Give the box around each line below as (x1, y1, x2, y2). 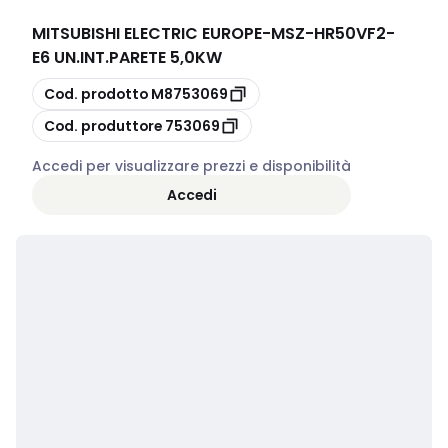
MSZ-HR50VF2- (271, 22, 395, 45)
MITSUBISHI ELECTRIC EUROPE (32, 22, 262, 45)
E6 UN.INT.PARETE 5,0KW (32, 46, 222, 69)
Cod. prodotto (44, 83, 148, 104)
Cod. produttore (44, 115, 162, 136)
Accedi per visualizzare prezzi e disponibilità (32, 156, 351, 176)
